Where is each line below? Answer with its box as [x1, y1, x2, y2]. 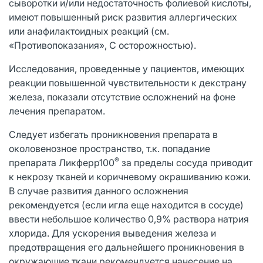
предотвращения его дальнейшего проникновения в [9, 241, 244, 253]
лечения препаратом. [9, 104, 105, 117]
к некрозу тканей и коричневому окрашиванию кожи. [9, 170, 251, 183]
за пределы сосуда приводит [119, 156, 252, 168]
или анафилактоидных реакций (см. [9, 25, 169, 37]
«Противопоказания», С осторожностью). [9, 39, 196, 51]
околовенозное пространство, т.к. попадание [9, 142, 210, 154]
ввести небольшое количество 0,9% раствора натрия [9, 213, 249, 225]
